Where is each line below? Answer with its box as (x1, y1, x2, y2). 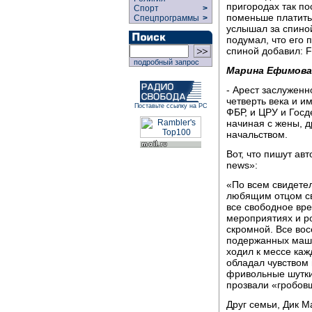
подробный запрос (130, 58, 199, 66)
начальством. (226, 128, 288, 140)
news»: (226, 159, 258, 171)
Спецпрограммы (130, 13, 201, 23)
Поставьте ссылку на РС (134, 102, 208, 109)
